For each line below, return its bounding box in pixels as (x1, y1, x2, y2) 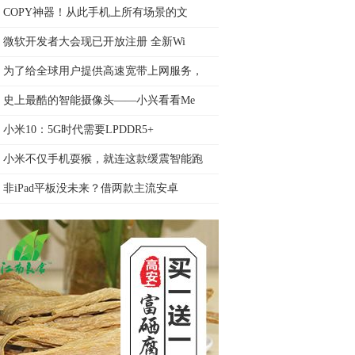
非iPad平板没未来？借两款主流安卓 (3, 182, 178, 194)
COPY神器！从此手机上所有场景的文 (3, 6, 188, 18)
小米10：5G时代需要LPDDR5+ (3, 124, 154, 136)
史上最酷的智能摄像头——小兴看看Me (3, 94, 195, 106)
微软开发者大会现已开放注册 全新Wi (3, 36, 185, 48)
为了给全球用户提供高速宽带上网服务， (3, 65, 203, 77)
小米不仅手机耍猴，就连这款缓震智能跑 (3, 153, 203, 165)
